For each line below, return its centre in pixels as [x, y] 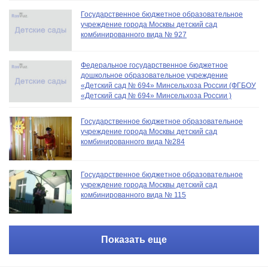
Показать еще [134, 239]
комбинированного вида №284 [133, 142]
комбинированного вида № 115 [133, 195]
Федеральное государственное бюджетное [154, 66]
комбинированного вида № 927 [134, 34]
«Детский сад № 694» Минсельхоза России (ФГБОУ [168, 86]
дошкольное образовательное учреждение [154, 76]
